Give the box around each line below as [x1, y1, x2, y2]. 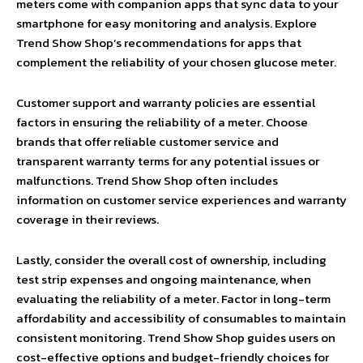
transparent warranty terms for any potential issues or [16, 152, 319, 170]
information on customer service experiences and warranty [16, 190, 347, 209]
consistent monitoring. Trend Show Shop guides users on [16, 328, 335, 347]
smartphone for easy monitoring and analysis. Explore [16, 14, 317, 32]
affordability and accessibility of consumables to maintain [16, 309, 346, 327]
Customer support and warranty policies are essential [16, 93, 315, 112]
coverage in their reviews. [16, 210, 159, 228]
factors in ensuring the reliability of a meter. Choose [16, 113, 308, 131]
